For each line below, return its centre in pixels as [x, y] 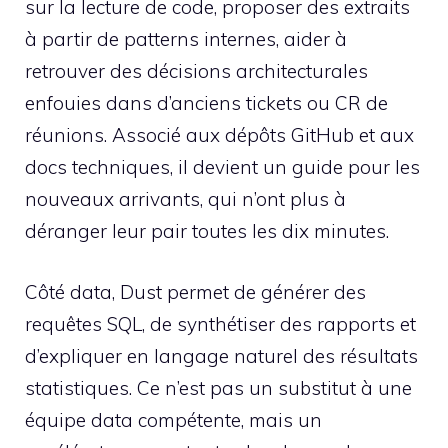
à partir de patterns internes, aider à [186, 39]
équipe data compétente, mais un [173, 419]
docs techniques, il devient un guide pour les [222, 167]
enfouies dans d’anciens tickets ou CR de [206, 103]
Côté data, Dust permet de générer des [195, 291]
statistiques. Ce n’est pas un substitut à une [218, 387]
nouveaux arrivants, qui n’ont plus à [185, 199]
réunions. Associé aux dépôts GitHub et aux [219, 135]
